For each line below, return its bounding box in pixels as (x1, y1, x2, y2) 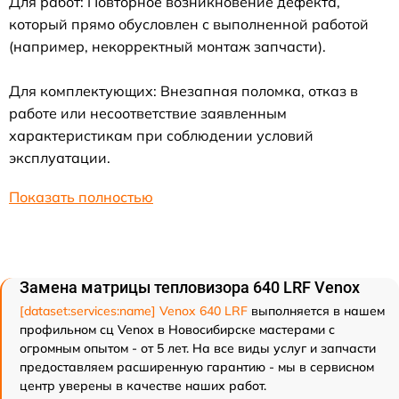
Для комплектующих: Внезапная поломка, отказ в (9, 82, 358, 100)
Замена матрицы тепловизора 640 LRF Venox (20, 278, 360, 297)
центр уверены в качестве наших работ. (20, 378, 266, 394)
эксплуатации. (9, 149, 110, 167)
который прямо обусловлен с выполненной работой (9, 15, 369, 33)
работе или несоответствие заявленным (9, 104, 287, 122)
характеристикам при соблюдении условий (9, 126, 313, 144)
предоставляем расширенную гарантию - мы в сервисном (20, 359, 374, 375)
